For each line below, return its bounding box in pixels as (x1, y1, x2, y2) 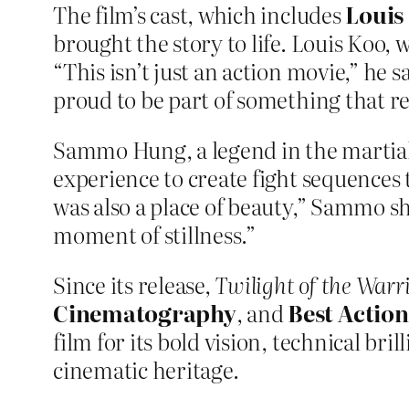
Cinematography (53, 297, 236, 330)
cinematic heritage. (53, 353, 239, 386)
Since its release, (53, 268, 215, 301)
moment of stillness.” (53, 218, 256, 251)
